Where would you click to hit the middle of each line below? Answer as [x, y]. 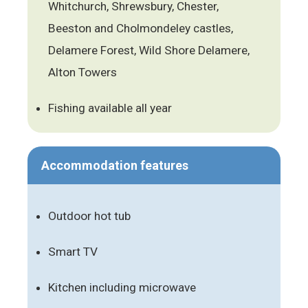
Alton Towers [82, 72]
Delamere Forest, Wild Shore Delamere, [149, 50]
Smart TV [73, 251]
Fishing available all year [110, 108]
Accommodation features [115, 165]
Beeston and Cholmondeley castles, [141, 28]
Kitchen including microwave [122, 287]
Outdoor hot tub [89, 216]
